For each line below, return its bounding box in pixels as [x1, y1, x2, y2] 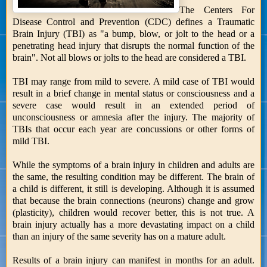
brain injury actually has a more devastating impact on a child [13, 219, 254, 229]
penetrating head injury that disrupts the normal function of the [13, 40, 254, 51]
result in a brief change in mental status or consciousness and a [13, 88, 254, 98]
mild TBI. [13, 135, 49, 146]
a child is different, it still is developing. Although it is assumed [13, 183, 254, 194]
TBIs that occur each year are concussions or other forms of [13, 123, 254, 134]
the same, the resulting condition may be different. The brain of [13, 171, 254, 182]
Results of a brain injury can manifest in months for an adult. [13, 254, 254, 265]
